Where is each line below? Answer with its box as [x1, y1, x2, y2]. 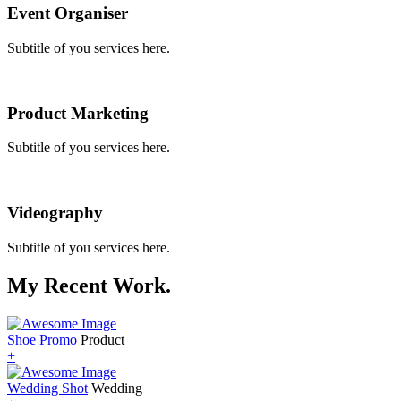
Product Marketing [7, 103, 149, 123]
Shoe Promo [7, 331, 77, 347]
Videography [7, 203, 103, 222]
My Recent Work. [7, 273, 171, 297]
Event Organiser [7, 4, 128, 23]
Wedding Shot [7, 380, 88, 396]
